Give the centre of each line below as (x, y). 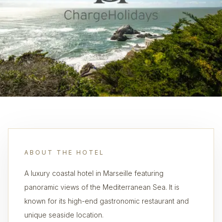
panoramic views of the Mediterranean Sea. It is (102, 187)
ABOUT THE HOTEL (64, 152)
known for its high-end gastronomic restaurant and (107, 201)
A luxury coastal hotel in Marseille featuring (94, 173)
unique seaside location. (64, 215)
